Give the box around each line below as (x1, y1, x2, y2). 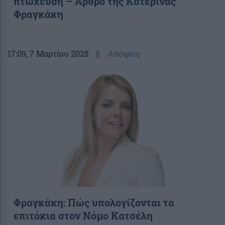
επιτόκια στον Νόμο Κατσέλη (14, 208, 153, 222)
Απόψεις (107, 48, 141, 59)
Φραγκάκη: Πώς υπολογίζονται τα (14, 195, 174, 209)
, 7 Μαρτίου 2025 (26, 48, 88, 59)
